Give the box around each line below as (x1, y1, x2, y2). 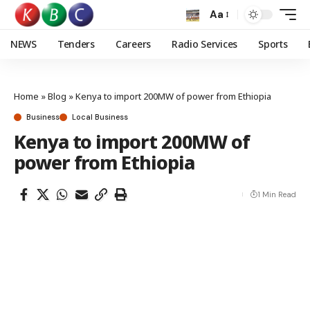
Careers (115, 37, 151, 51)
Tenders (57, 37, 95, 51)
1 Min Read (257, 190, 296, 199)
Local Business (72, 112, 128, 122)
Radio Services (171, 37, 238, 51)
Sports (258, 37, 288, 51)
